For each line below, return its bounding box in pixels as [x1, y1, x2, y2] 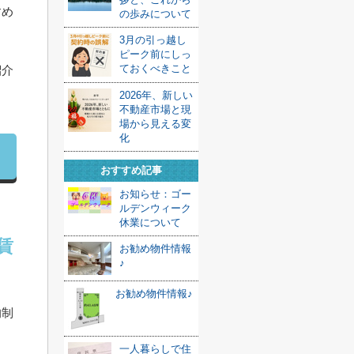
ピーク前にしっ [119, 48, 191, 60]
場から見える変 [119, 118, 191, 130]
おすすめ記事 [100, 164, 162, 176]
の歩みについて [119, 8, 191, 20]
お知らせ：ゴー [119, 188, 191, 200]
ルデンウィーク [119, 202, 191, 214]
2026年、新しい [119, 89, 193, 101]
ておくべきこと [119, 62, 191, 74]
